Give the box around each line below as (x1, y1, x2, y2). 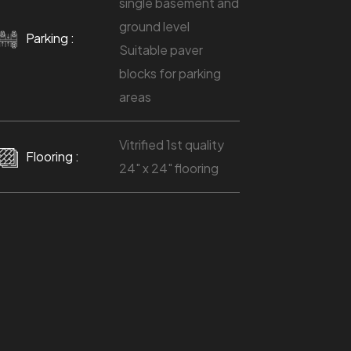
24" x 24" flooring (118, 159, 219, 176)
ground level (118, 17, 190, 34)
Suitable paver (118, 41, 203, 58)
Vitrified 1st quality (118, 136, 224, 153)
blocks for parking (118, 64, 221, 81)
